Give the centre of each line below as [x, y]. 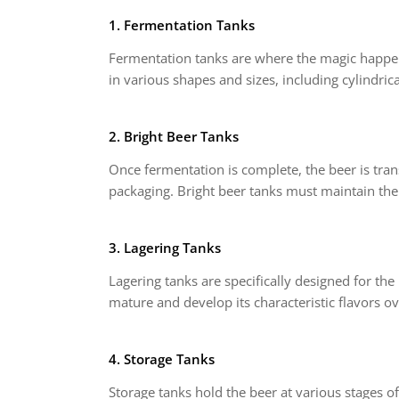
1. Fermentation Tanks [182, 25]
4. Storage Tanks [162, 359]
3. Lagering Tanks [165, 248]
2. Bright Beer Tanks [174, 136]
